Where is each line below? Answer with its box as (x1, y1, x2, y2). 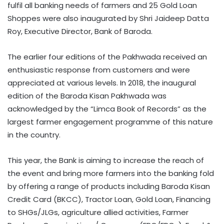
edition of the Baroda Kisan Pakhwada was (7, 90, 166, 101)
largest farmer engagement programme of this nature (7, 116, 213, 127)
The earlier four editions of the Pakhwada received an (7, 51, 207, 62)
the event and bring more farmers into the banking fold (7, 167, 214, 178)
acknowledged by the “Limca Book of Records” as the (7, 103, 206, 114)
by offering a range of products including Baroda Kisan (7, 180, 210, 191)
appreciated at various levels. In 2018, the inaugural (7, 77, 196, 88)
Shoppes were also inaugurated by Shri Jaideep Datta (7, 12, 209, 23)
